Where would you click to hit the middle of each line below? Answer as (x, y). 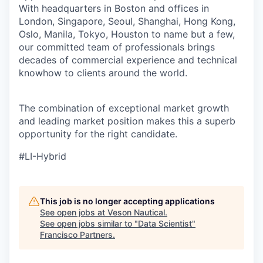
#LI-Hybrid (43, 156)
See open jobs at (74, 212)
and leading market (63, 121)
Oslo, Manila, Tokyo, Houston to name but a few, (127, 34)
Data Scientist (165, 223)
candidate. (154, 134)
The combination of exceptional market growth (124, 108)
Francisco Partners (76, 234)
